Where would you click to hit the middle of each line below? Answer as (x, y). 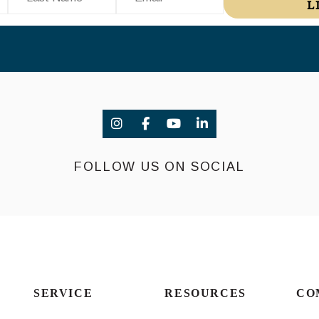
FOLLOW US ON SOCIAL (159, 167)
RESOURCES (205, 293)
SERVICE (63, 293)
